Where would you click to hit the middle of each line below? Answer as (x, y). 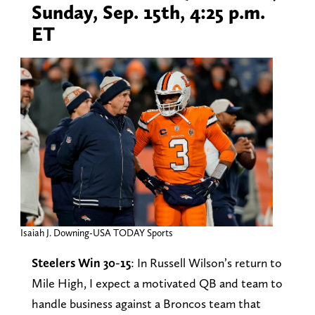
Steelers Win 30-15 (81, 262)
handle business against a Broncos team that (146, 303)
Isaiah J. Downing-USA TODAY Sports (96, 232)
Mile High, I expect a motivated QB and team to (157, 283)
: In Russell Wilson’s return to (206, 262)
